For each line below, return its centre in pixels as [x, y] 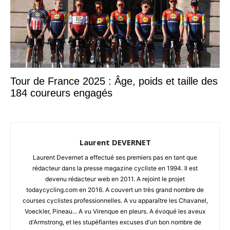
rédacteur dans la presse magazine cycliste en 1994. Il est [115, 168]
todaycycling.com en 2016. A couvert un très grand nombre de [115, 189]
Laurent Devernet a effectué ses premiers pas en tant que [115, 157]
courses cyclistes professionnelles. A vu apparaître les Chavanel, [115, 200]
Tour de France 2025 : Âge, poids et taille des [114, 81]
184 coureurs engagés [61, 93]
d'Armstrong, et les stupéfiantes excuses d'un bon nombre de [115, 222]
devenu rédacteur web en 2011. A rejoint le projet [115, 179]
